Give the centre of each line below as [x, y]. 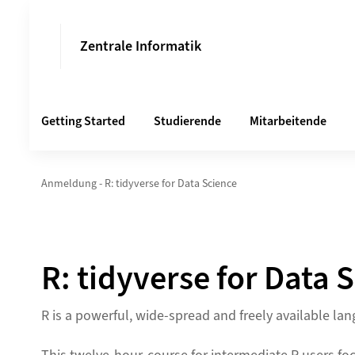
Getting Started [83, 121]
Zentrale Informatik [141, 46]
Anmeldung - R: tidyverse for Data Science [139, 184]
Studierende [187, 121]
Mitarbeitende [288, 121]
